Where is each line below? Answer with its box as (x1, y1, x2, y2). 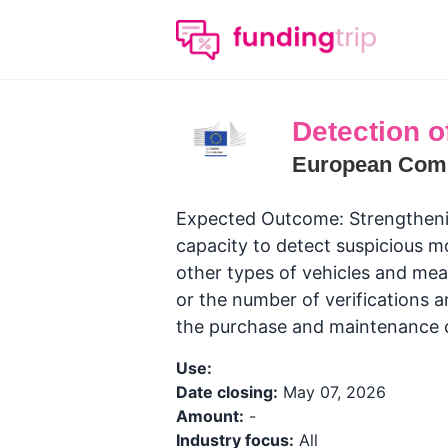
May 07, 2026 (278, 382, 386, 402)
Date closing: (176, 382, 278, 402)
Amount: (176, 406, 244, 426)
